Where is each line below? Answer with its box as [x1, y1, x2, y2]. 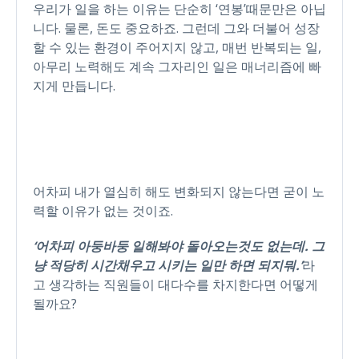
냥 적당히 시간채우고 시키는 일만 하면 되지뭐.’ [33, 256, 302, 274]
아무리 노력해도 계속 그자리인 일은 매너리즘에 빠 [33, 57, 321, 75]
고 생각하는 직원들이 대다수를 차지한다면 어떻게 [33, 275, 318, 293]
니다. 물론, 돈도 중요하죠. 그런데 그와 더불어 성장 [33, 18, 320, 37]
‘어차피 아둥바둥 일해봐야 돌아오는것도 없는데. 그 [33, 236, 325, 255]
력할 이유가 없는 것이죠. [33, 201, 173, 220]
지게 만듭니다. [33, 76, 115, 95]
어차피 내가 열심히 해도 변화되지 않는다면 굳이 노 [33, 182, 325, 200]
